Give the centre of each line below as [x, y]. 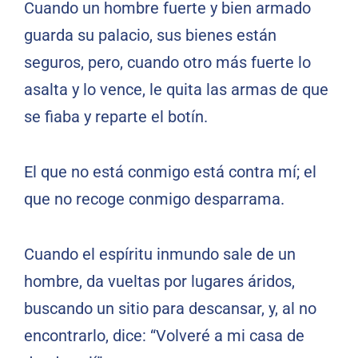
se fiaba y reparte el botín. [116, 117]
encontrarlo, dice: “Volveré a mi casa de [164, 336]
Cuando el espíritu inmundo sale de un [160, 255]
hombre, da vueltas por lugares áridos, [159, 282]
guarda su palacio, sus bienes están [150, 36]
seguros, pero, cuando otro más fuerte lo [167, 63]
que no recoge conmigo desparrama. [154, 199]
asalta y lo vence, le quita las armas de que [176, 90]
